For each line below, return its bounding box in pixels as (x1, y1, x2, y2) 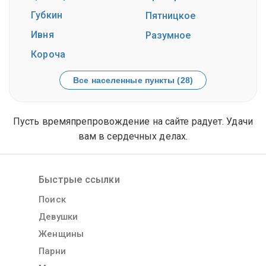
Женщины (39, 228, 84, 239)
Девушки (39, 211, 78, 222)
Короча (31, 48, 65, 60)
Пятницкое (145, 9, 196, 21)
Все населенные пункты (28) (73, 75, 193, 85)
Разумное (145, 29, 191, 41)
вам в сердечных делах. (78, 130, 188, 142)
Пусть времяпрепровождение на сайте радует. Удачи (13, 115, 253, 127)
